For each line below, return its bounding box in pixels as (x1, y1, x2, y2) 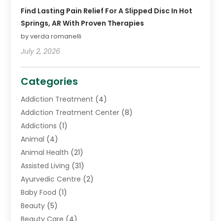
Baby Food (21, 187, 57, 198)
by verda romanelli (21, 32, 82, 41)
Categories (21, 74, 78, 89)
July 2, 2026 (21, 46, 61, 57)
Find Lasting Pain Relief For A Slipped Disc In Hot (21, 6, 193, 16)
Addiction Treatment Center (21, 108, 120, 118)
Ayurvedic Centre (21, 174, 81, 184)
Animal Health (21, 147, 69, 158)
